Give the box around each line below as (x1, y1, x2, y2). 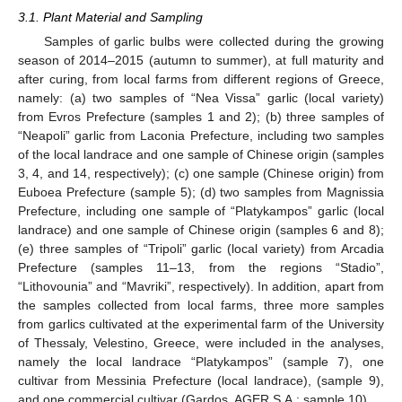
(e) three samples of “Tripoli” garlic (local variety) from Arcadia (18, 240, 384, 256)
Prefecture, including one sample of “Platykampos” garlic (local (18, 203, 384, 218)
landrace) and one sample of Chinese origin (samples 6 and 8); (18, 222, 384, 237)
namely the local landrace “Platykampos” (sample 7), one (18, 354, 384, 369)
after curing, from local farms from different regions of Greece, (18, 71, 384, 86)
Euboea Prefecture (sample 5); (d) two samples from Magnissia (18, 184, 384, 199)
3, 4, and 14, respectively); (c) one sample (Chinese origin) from (18, 165, 384, 180)
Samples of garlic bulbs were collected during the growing (43, 33, 384, 48)
